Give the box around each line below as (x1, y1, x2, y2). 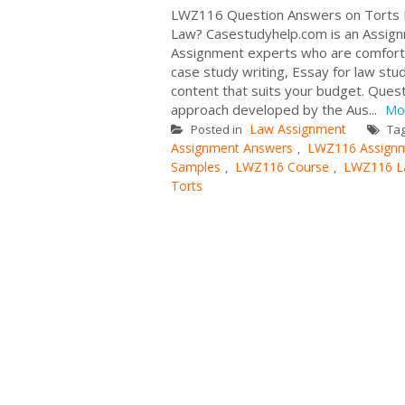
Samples (171, 157, 221, 175)
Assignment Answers (171, 138, 293, 156)
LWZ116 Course (235, 157, 329, 175)
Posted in (188, 120, 245, 137)
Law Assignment (250, 119, 346, 137)
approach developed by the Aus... (171, 99, 381, 118)
